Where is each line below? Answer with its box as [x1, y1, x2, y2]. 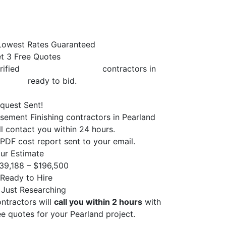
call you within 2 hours [54, 196, 142, 207]
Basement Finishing [22, 63, 100, 74]
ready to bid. [25, 75, 77, 86]
